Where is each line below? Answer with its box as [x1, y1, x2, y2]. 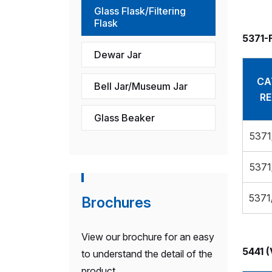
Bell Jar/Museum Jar [94, 80, 188, 92]
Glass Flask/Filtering [94, 4, 186, 17]
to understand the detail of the [81, 247, 212, 260]
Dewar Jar [94, 48, 141, 61]
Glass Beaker [94, 111, 155, 124]
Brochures [81, 193, 151, 211]
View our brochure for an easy [81, 230, 214, 243]
